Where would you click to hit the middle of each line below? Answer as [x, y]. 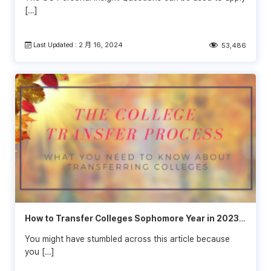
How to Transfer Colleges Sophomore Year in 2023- [134, 218]
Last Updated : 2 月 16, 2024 [77, 44]
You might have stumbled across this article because [127, 239]
